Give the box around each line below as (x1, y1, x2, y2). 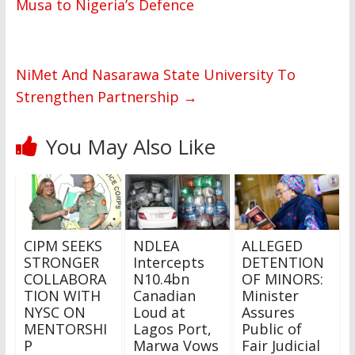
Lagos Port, (132, 319, 212, 339)
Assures (242, 303, 296, 323)
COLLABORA (23, 269, 106, 289)
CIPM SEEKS (23, 236, 102, 256)
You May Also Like (45, 132, 216, 162)
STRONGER (23, 253, 99, 273)
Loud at (132, 303, 185, 323)
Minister (242, 286, 300, 306)
